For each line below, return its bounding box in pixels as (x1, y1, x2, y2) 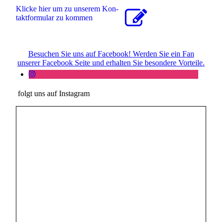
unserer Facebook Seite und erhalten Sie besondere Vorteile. (17, 58, 205, 67)
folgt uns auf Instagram (16, 89, 90, 98)
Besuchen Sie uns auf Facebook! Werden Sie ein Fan (28, 49, 194, 58)
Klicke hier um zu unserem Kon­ (16, 4, 119, 13)
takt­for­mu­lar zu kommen (16, 13, 93, 22)
